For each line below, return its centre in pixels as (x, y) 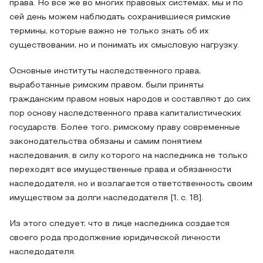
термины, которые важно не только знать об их (109, 31)
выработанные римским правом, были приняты (107, 85)
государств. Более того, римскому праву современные (125, 128)
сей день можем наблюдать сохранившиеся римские (120, 17)
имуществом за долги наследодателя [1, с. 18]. (106, 198)
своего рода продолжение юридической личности (115, 238)
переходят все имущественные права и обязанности (120, 170)
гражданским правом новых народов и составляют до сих (130, 100)
